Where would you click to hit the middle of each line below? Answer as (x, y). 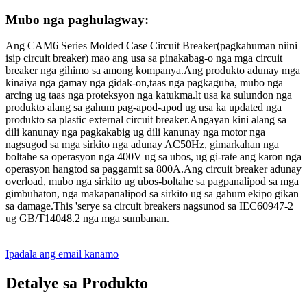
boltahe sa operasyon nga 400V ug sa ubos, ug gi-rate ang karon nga (153, 157)
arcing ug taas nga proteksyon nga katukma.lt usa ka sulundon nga (149, 95)
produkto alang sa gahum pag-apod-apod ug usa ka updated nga (144, 108)
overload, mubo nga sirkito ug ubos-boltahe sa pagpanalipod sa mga (152, 182)
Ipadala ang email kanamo (62, 254)
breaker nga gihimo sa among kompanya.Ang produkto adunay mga (153, 71)
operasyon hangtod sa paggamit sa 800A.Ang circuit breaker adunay (153, 169)
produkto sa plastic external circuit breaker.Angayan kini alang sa (146, 120)
